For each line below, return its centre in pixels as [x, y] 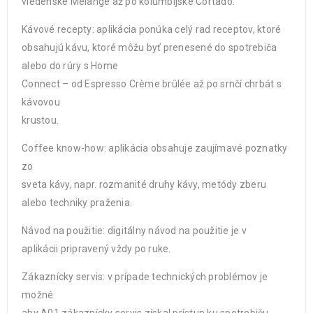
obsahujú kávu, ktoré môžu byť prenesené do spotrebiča [150, 48]
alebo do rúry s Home [70, 66]
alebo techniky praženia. [77, 203]
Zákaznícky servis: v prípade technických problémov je [145, 277]
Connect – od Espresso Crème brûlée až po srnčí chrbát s [152, 84]
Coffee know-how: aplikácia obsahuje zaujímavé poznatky [155, 148]
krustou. [40, 120]
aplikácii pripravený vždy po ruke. [96, 249]
